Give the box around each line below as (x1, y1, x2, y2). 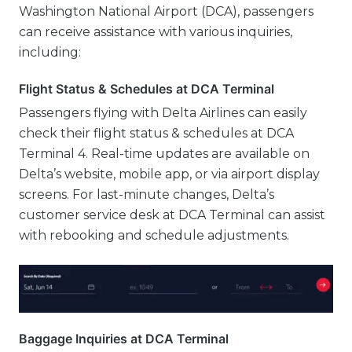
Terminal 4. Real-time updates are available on (19, 146, 310, 161)
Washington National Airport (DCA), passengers (19, 4, 313, 19)
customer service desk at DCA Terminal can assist (19, 207, 325, 222)
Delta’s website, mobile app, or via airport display (19, 167, 320, 181)
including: (19, 45, 81, 60)
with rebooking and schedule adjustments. (19, 228, 289, 243)
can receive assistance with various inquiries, (19, 24, 292, 39)
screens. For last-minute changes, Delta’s (19, 187, 274, 202)
